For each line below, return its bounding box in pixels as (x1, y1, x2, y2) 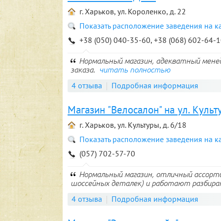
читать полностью (99, 65, 170, 74)
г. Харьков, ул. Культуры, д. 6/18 (79, 120, 186, 130)
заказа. (71, 65, 99, 74)
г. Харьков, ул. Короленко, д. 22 (79, 6, 186, 16)
